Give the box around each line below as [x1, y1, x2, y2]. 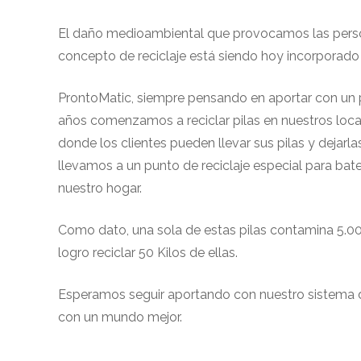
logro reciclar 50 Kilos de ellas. [58, 244, 238, 260]
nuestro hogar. [58, 180, 142, 196]
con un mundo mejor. [58, 309, 182, 325]
